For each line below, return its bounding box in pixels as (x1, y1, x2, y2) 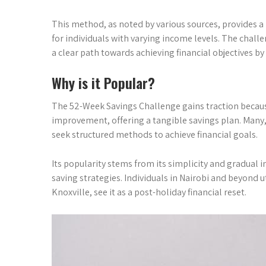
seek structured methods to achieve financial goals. (52, 128, 258, 141)
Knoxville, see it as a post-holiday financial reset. (52, 186, 246, 198)
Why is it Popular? (52, 72, 155, 93)
